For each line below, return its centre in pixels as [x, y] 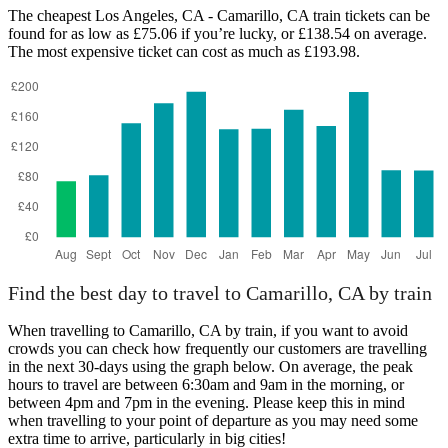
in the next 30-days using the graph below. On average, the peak [210, 367]
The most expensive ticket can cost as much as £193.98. [184, 51]
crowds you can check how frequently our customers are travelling [217, 349]
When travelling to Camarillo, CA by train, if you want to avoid [208, 331]
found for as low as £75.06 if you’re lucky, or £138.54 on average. [217, 33]
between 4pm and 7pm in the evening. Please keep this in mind [206, 403]
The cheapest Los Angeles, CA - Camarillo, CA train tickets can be [219, 15]
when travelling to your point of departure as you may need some [213, 421]
